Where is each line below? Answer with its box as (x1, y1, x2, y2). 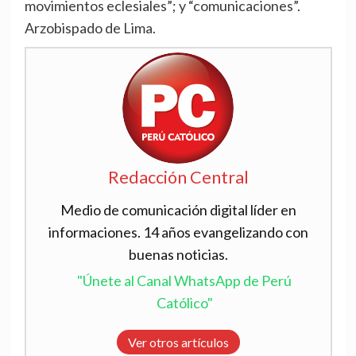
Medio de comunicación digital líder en (60, 200, 296, 219)
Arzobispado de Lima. (24, 18, 156, 37)
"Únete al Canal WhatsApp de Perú (77, 271, 292, 289)
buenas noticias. (128, 245, 228, 263)
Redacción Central (107, 166, 249, 188)
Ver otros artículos (127, 334, 229, 350)
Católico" (156, 293, 213, 311)
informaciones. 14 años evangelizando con (48, 222, 308, 241)
